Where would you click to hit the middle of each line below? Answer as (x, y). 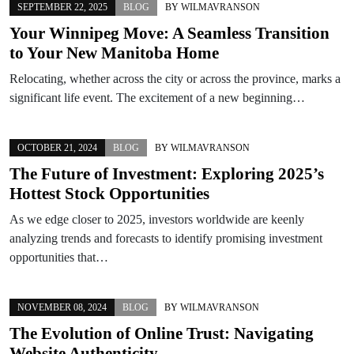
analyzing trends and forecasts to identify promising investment (166, 238)
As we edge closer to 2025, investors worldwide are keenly (157, 219)
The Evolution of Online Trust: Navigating (162, 333)
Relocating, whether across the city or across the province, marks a (175, 78)
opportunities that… (59, 257)
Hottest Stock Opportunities (109, 193)
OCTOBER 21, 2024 (57, 147)
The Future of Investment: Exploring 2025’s (167, 173)
